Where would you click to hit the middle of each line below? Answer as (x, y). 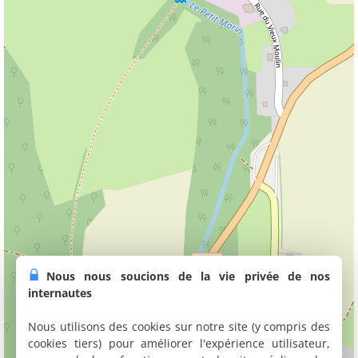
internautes (60, 293)
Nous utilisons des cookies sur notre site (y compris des (179, 326)
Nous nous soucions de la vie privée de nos (188, 276)
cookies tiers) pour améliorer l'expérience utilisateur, (179, 343)
